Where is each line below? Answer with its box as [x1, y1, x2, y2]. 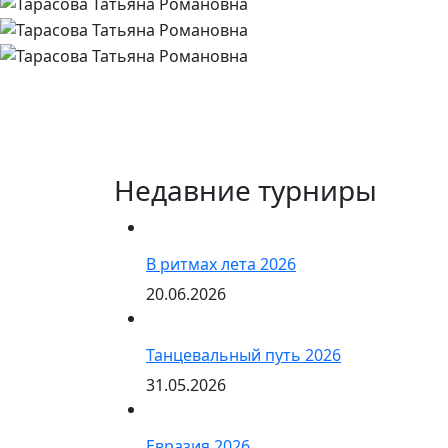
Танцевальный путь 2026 [146, 343, 341, 366]
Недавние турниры [114, 170, 377, 209]
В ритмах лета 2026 [146, 252, 296, 275]
